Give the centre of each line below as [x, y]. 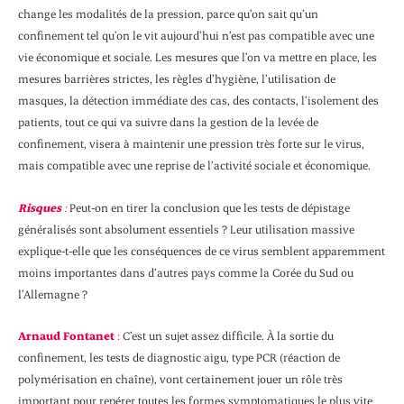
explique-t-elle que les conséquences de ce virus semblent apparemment [202, 250]
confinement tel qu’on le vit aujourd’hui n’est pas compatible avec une [196, 36]
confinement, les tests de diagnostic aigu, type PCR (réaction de [179, 358]
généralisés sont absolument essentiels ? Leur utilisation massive [186, 229]
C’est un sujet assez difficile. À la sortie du [227, 336]
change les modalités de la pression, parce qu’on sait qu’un [168, 14]
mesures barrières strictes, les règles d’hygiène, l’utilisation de [177, 79]
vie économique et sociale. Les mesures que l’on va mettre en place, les [197, 57]
